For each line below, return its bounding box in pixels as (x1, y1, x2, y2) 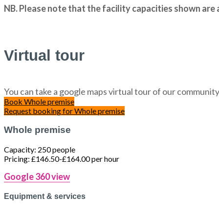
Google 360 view (4, 171, 70, 182)
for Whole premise (63, 106, 125, 116)
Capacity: (4, 144, 38, 154)
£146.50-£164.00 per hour (31, 153, 119, 163)
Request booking (4, 106, 63, 116)
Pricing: (4, 153, 31, 163)
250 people (38, 144, 75, 154)
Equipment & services (4, 192, 86, 201)
